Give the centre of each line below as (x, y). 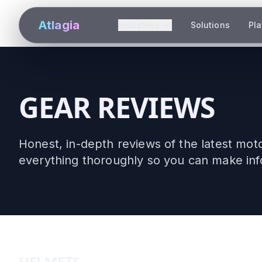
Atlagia (59, 25)
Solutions (210, 25)
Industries (139, 25)
